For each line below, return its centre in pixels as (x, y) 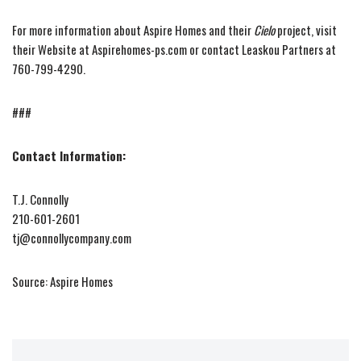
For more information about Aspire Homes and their (133, 30)
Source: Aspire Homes (62, 282)
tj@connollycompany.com (72, 238)
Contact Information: (69, 156)
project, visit (306, 30)
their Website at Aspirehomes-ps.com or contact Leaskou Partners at (174, 50)
